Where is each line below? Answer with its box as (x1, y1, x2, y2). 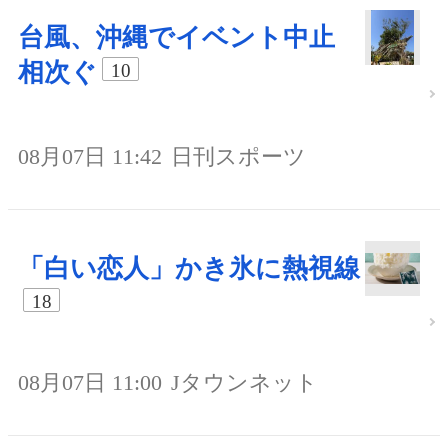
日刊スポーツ (171, 143, 306, 169)
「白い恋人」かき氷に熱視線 (18, 253, 360, 283)
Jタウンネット (171, 369, 318, 395)
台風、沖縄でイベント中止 (18, 22, 335, 52)
